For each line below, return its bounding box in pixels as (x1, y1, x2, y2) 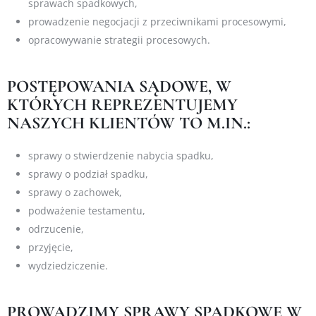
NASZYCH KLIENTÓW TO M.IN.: (7, 113, 250, 134)
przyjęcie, (28, 241, 73, 255)
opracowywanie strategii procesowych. (28, 33, 210, 47)
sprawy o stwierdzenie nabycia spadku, (28, 149, 214, 163)
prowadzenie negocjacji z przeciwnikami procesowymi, (28, 15, 286, 29)
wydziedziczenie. (28, 259, 108, 273)
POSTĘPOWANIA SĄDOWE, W (7, 76, 231, 97)
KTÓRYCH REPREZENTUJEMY (7, 95, 238, 116)
